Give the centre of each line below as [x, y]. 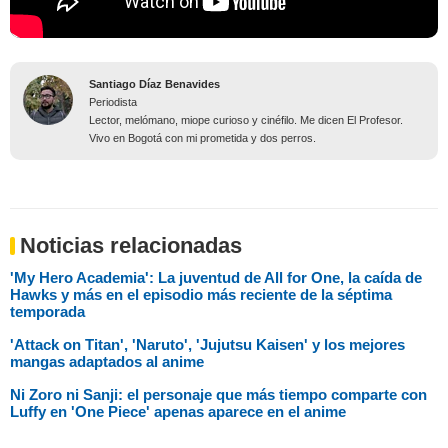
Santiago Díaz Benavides [154, 84]
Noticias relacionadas [131, 246]
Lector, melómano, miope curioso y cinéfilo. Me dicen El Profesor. [246, 120]
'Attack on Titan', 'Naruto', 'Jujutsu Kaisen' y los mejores [207, 345]
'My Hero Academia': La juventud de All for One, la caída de [216, 278]
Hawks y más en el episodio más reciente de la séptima [201, 295]
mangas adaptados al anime [107, 362]
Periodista [113, 102]
